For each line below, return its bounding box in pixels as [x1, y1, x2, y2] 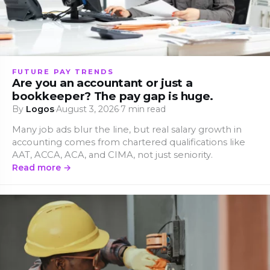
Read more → [12, 162, 71, 173]
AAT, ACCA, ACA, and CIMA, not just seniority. [12, 149, 213, 160]
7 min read [121, 103, 166, 115]
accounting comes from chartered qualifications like [12, 136, 245, 148]
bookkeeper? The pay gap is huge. [12, 89, 214, 103]
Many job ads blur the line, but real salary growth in [12, 124, 242, 135]
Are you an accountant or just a [12, 75, 193, 90]
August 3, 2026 [56, 103, 119, 115]
